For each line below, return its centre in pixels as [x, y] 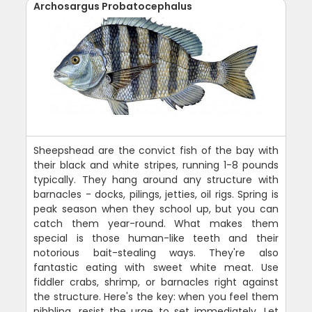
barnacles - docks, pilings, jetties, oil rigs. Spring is [156, 194]
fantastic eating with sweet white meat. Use [156, 267]
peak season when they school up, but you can [156, 209]
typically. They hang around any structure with [156, 179]
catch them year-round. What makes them [156, 223]
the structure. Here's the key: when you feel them [156, 296]
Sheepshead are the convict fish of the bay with [156, 150]
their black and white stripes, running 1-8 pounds [156, 165]
